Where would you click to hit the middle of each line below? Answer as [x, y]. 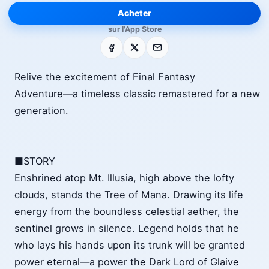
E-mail [161, 44]
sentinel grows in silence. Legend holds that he [127, 228]
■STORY [35, 161]
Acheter [134, 13]
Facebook [123, 44]
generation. [41, 111]
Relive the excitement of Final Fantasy [105, 77]
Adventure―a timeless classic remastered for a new [137, 94]
